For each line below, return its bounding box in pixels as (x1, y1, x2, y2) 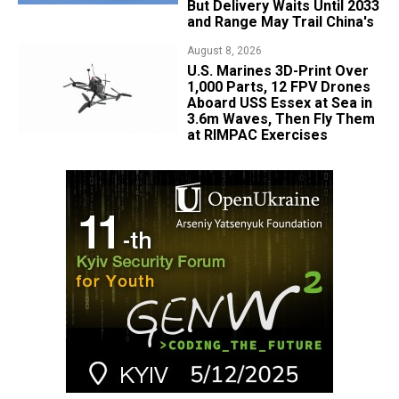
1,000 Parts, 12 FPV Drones (186, 78, 370, 96)
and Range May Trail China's (186, 13, 374, 31)
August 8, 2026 (186, 45, 262, 58)
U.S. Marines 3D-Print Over (186, 62, 369, 80)
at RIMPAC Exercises (186, 126, 328, 144)
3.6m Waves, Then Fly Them (186, 110, 375, 128)
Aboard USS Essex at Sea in (186, 94, 372, 112)
